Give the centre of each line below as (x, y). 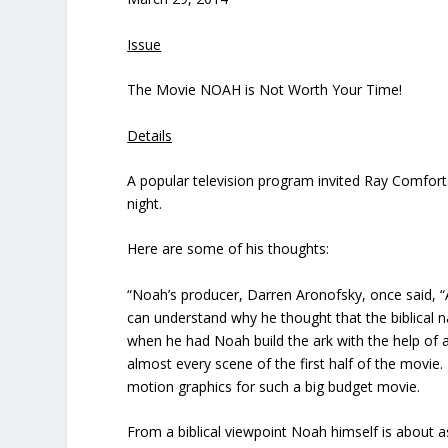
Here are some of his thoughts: (228, 249)
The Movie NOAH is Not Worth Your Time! (265, 90)
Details (150, 135)
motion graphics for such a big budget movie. (274, 386)
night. (145, 203)
